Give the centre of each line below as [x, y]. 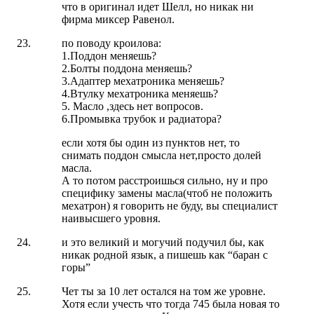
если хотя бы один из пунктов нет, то [151, 142]
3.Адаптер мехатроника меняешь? [143, 81]
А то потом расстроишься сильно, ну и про [165, 180]
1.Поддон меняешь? [109, 55]
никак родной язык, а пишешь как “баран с [165, 254]
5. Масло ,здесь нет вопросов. [132, 106]
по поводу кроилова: [111, 43]
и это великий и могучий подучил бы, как [163, 242]
